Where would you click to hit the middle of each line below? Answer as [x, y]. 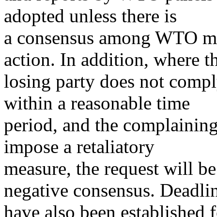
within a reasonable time [97, 103]
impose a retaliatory [79, 146]
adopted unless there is [90, 15]
